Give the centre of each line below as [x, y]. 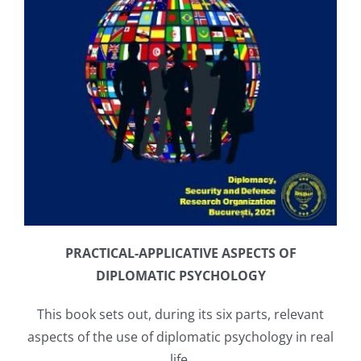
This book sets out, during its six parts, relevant [180, 314]
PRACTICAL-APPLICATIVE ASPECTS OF [180, 253]
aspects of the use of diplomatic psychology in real [180, 336]
